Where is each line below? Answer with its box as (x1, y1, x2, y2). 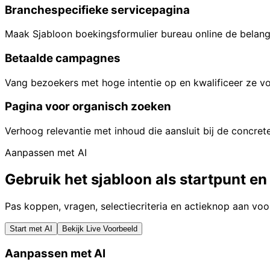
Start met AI (10, 224, 52, 233)
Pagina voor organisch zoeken (5, 99, 171, 114)
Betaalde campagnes (5, 51, 121, 65)
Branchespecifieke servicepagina (5, 2, 190, 17)
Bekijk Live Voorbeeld (62, 224, 137, 233)
